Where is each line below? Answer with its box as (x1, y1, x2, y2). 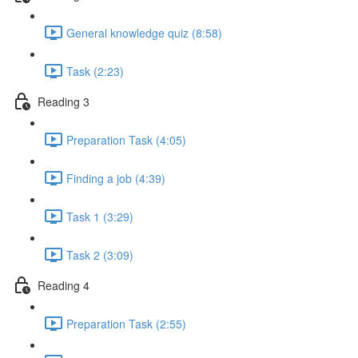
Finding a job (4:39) (66, 169, 165, 186)
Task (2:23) (66, 62, 124, 79)
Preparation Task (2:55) (66, 315, 186, 332)
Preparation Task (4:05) (66, 131, 186, 148)
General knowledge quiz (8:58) (66, 24, 222, 41)
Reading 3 (38, 93, 89, 109)
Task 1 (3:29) (66, 208, 133, 225)
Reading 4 (38, 276, 89, 293)
